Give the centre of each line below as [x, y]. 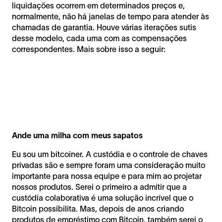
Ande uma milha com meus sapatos [77, 135]
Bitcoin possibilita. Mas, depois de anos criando [98, 208]
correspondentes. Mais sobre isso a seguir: [89, 49]
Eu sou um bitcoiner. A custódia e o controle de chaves [110, 154]
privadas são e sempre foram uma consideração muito [109, 165]
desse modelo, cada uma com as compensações [99, 38]
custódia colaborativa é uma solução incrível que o [103, 197]
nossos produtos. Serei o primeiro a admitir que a [99, 187]
